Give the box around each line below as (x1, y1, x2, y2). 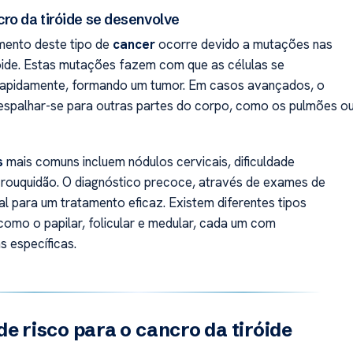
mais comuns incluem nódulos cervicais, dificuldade (2, 152, 295, 170)
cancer (112, 35, 155, 54)
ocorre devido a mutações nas (154, 35, 333, 54)
